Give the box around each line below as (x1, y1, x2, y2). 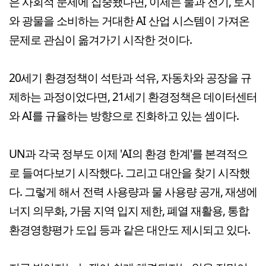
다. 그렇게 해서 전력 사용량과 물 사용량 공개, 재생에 (9, 183, 257, 200)
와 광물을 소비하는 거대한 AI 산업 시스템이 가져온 (9, 12, 249, 29)
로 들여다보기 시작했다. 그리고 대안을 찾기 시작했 (9, 164, 250, 181)
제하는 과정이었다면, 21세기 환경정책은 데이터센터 (9, 88, 257, 105)
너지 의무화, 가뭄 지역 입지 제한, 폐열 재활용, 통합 (9, 202, 249, 219)
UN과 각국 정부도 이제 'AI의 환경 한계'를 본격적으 (9, 145, 248, 162)
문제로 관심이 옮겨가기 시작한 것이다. (9, 31, 192, 48)
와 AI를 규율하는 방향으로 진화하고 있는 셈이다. (9, 107, 239, 124)
